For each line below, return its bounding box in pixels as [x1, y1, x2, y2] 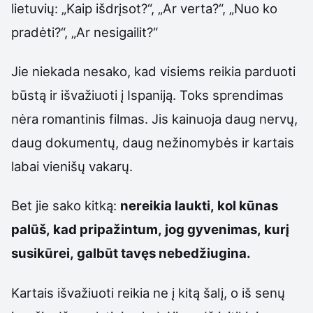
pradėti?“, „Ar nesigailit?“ [11, 24, 158, 40]
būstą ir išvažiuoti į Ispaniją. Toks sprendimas [11, 87, 284, 103]
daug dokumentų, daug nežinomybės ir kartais [11, 135, 294, 151]
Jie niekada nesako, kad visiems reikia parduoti [11, 64, 296, 80]
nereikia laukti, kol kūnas [120, 198, 278, 214]
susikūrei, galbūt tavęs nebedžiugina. [11, 245, 251, 261]
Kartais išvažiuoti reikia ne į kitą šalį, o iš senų [11, 284, 285, 300]
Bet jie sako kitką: [11, 198, 120, 214]
